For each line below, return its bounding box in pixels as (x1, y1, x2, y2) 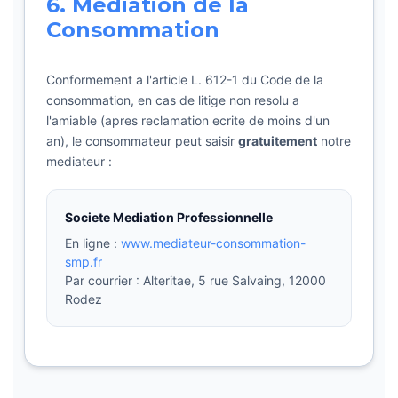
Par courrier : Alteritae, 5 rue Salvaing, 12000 (65, 273, 326, 288)
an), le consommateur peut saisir (46, 133, 238, 148)
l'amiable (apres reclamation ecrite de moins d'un (46, 113, 330, 128)
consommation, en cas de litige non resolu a (46, 92, 299, 107)
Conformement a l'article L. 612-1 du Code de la (46, 72, 323, 87)
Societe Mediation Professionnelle (65, 210, 273, 225)
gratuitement (238, 133, 317, 148)
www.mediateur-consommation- (121, 235, 306, 251)
